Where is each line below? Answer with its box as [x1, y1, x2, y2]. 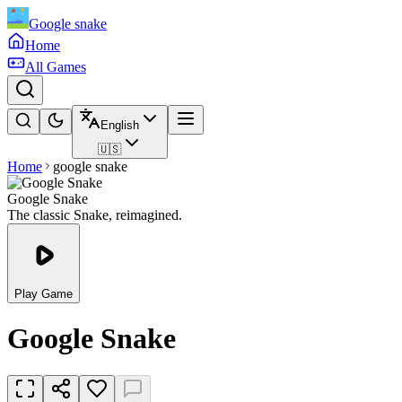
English [100, 118, 139, 132]
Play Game [14, 287, 73, 301]
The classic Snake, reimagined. [7, 207, 182, 223]
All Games [25, 59, 86, 74]
